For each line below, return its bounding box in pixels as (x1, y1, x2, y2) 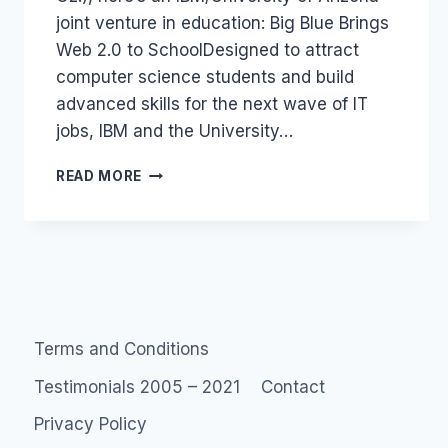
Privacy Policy (34, 413, 148, 434)
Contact (260, 376, 325, 397)
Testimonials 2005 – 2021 (34, 376, 241, 397)
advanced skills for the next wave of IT (56, 93, 368, 114)
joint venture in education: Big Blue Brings (56, 12, 389, 33)
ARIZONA (141, 246, 209, 263)
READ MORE (56, 167, 143, 184)
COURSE (141, 309, 203, 326)
